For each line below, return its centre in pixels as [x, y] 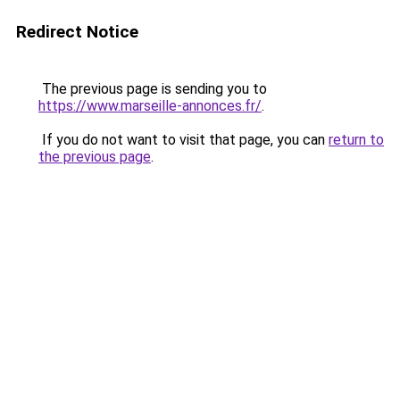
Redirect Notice [77, 32]
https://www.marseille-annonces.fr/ [150, 106]
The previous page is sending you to [153, 89]
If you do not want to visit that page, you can [183, 140]
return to [356, 140]
